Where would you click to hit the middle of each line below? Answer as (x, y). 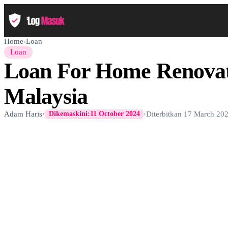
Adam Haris (23, 114)
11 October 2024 (115, 114)
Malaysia (46, 96)
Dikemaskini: (69, 114)
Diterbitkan (165, 114)
